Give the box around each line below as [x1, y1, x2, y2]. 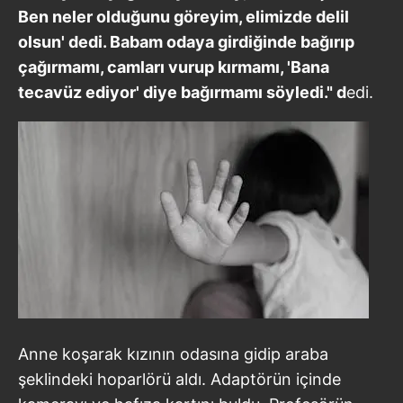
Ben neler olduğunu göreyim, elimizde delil [18, 6, 349, 26]
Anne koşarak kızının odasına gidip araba [18, 344, 328, 363]
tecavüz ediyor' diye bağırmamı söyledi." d [18, 82, 346, 102]
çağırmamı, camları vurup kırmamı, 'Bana [18, 57, 329, 76]
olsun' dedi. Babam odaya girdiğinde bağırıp [18, 31, 354, 51]
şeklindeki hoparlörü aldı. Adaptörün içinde [18, 369, 341, 389]
